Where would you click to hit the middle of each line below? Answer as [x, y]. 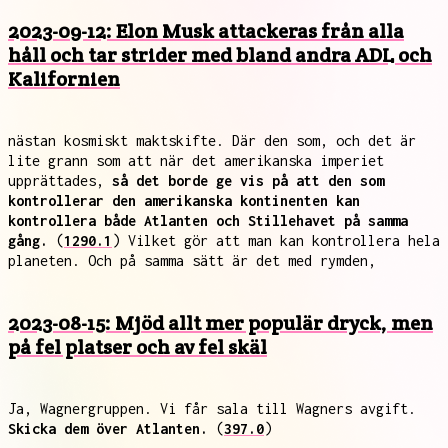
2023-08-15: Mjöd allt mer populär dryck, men [220, 323]
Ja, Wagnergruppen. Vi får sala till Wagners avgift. [212, 408]
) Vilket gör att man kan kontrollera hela [276, 240]
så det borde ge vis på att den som [248, 180]
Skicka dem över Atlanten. [108, 428]
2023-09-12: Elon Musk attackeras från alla [206, 31]
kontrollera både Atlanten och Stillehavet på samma [208, 220]
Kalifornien [64, 79]
